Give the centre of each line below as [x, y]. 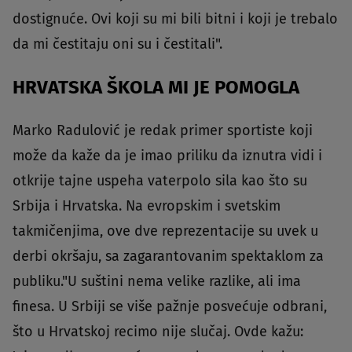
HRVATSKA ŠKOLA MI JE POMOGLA [156, 87]
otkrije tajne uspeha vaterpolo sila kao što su [160, 180]
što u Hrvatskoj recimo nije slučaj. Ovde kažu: [158, 331]
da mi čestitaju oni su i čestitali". [117, 44]
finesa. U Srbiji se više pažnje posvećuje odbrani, [170, 306]
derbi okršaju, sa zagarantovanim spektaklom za [168, 256]
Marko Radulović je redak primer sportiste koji [163, 130]
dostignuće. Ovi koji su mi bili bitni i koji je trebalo [175, 18]
